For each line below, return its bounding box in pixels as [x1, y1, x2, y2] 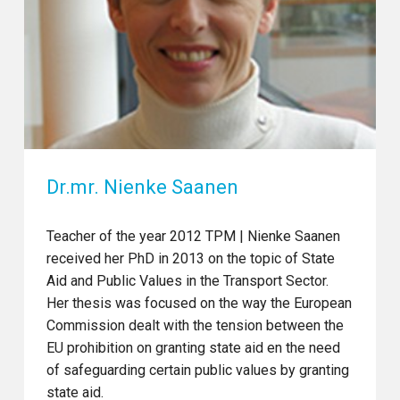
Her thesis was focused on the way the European [46, 294, 353, 312]
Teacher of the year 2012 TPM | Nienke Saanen [46, 227, 341, 245]
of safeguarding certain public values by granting [46, 361, 350, 379]
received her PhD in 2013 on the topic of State [46, 249, 336, 267]
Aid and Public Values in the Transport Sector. [46, 271, 329, 289]
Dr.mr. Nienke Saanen [46, 175, 239, 198]
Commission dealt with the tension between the [46, 316, 345, 334]
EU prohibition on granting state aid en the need [46, 338, 341, 356]
